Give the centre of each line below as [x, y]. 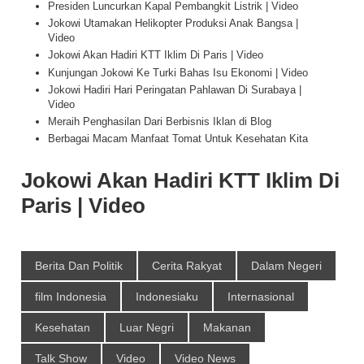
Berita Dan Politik [79, 266]
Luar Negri [147, 328]
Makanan [227, 328]
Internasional [261, 297]
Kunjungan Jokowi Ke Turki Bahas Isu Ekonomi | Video [178, 72]
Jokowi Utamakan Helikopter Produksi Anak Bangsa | [173, 23]
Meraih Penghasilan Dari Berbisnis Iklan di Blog [159, 121]
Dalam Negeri [286, 266]
